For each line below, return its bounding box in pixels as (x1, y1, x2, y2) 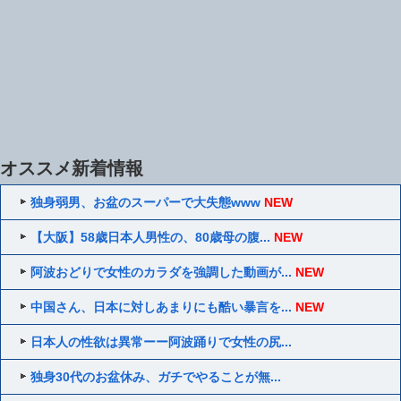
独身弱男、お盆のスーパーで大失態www (30, 194, 261, 209)
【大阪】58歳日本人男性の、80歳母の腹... (30, 229, 271, 244)
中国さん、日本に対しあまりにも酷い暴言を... (30, 299, 293, 314)
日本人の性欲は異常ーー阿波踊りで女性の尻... (30, 334, 293, 349)
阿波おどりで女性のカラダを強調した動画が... (30, 264, 293, 279)
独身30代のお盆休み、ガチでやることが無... (30, 369, 282, 384)
